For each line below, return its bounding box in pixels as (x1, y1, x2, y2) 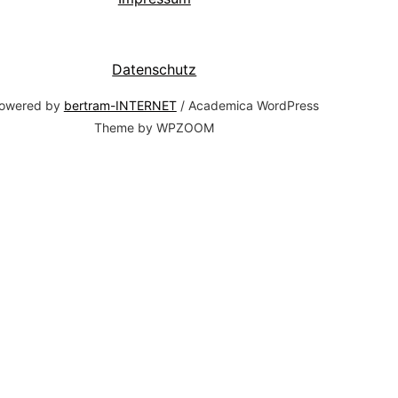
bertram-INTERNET (63, 98, 177, 113)
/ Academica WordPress (176, 98, 319, 113)
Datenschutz (112, 60, 197, 78)
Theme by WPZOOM (94, 120, 215, 135)
